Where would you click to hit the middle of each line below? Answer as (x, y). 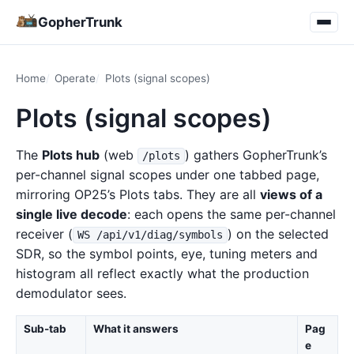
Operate (75, 78)
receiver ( (44, 234)
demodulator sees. (71, 294)
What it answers (136, 328)
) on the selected (279, 234)
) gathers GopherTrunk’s (256, 155)
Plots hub (71, 155)
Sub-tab (45, 328)
